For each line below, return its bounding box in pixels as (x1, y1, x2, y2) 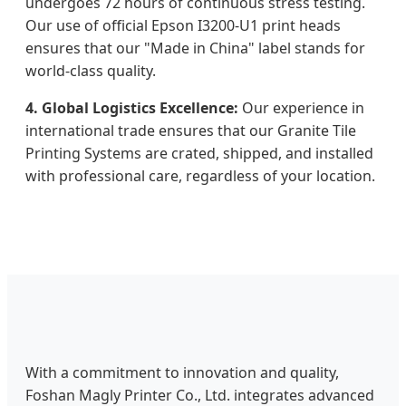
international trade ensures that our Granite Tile (25, 120, 356, 140)
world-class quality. (25, 60, 156, 81)
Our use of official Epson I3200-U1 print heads (25, 14, 341, 35)
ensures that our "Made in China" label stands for (25, 37, 365, 58)
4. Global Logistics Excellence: (25, 97, 238, 118)
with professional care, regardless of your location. (25, 165, 375, 186)
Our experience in (238, 97, 364, 118)
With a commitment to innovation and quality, (25, 362, 339, 382)
